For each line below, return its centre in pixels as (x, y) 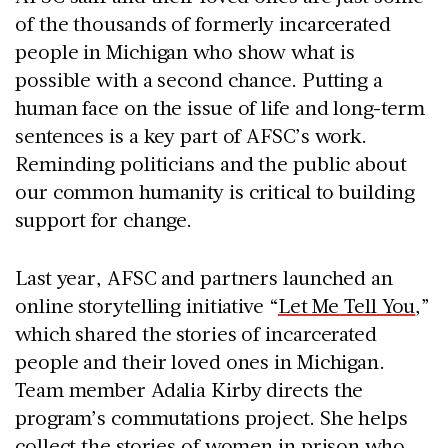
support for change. (111, 218)
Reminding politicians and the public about (211, 162)
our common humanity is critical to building (215, 190)
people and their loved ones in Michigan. (200, 360)
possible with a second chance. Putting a (199, 78)
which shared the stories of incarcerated (196, 332)
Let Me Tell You (346, 304)
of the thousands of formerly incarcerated (203, 22)
